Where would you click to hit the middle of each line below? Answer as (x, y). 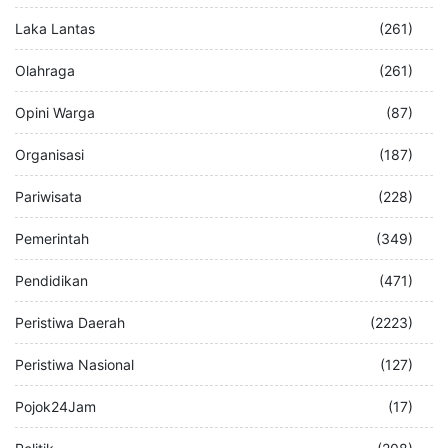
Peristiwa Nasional (74, 364)
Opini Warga (55, 112)
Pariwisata (48, 196)
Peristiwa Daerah (70, 322)
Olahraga (45, 70)
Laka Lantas (55, 28)
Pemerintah (52, 238)
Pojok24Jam (55, 406)
